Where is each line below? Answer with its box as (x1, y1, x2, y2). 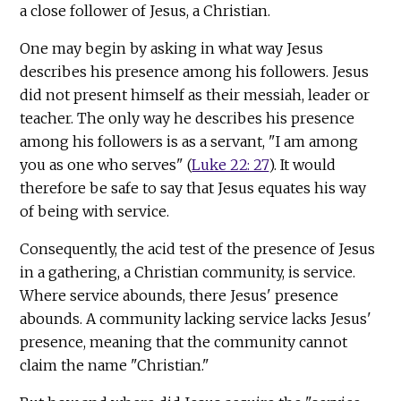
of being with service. (20, 201, 170, 220)
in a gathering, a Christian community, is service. (20, 262, 356, 281)
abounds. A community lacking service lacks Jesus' (20, 309, 372, 328)
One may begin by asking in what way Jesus (20, 38, 324, 57)
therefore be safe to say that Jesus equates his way (20, 178, 367, 197)
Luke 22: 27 (192, 155, 269, 174)
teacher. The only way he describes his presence (20, 108, 355, 127)
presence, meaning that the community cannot (20, 332, 348, 351)
